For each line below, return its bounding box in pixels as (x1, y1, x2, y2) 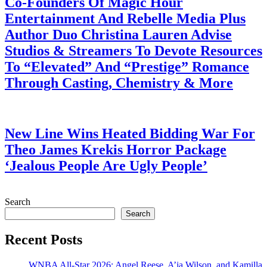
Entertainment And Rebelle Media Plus (5, 11, 246, 27)
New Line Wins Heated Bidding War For (5, 126, 255, 142)
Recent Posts (5, 232, 82, 248)
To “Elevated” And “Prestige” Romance (5, 59, 249, 75)
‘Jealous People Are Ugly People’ (5, 158, 207, 174)
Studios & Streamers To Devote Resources (5, 43, 262, 59)
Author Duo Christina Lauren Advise (5, 27, 232, 43)
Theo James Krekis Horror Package (5, 142, 226, 158)
